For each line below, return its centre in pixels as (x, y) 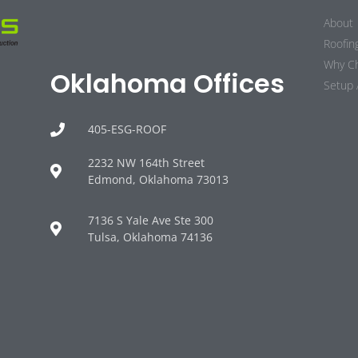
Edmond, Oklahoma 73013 (158, 180)
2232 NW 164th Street (146, 163)
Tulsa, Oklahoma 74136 (150, 237)
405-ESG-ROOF (127, 129)
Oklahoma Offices (168, 84)
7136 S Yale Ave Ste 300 (150, 221)
